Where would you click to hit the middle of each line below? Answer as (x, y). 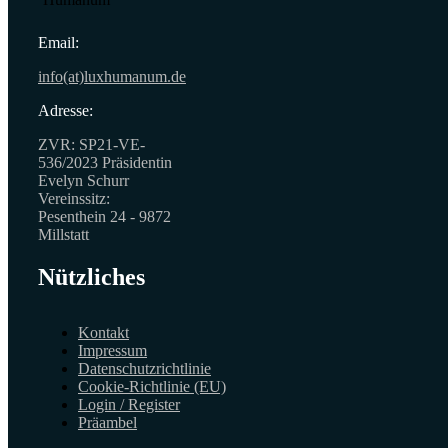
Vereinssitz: (74, 198)
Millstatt (63, 234)
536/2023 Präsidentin (105, 162)
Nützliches (91, 276)
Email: (58, 42)
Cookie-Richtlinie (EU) (152, 386)
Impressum (112, 350)
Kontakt (103, 332)
